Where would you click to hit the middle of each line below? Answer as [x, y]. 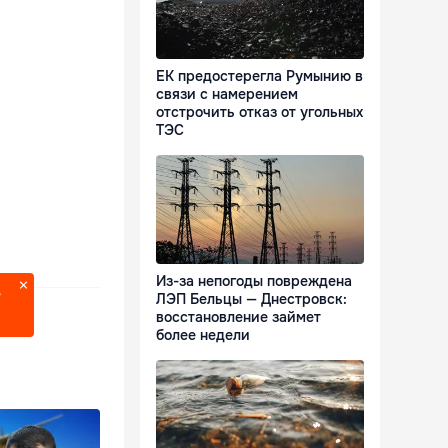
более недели [203, 335]
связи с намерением [227, 94]
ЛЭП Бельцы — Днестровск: [251, 299]
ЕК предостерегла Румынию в [259, 76]
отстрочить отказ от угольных [259, 112]
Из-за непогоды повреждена [254, 281]
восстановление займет [238, 317]
